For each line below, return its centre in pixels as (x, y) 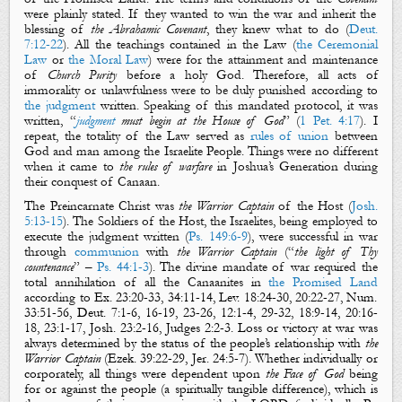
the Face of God (304, 374)
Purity (103, 74)
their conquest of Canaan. (92, 181)
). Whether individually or (311, 359)
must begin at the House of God (202, 120)
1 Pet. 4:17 (330, 120)
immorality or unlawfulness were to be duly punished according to (201, 90)
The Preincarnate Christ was (102, 206)
